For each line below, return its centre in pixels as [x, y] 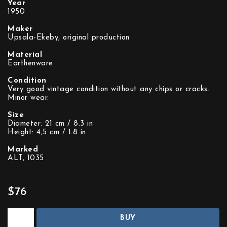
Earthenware [30, 64]
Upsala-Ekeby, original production [69, 38]
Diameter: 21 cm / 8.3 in [50, 124]
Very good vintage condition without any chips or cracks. [108, 89]
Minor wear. [28, 98]
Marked [23, 150]
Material [25, 55]
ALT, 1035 [26, 158]
